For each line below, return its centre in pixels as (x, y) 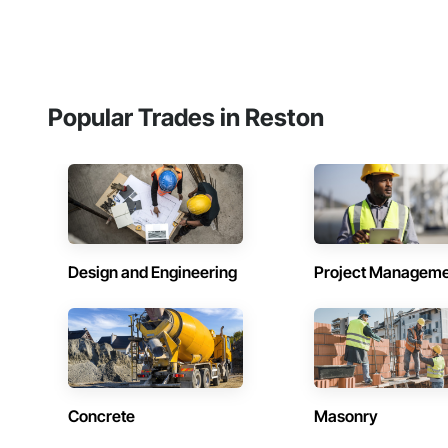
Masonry (346, 416)
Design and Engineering (152, 272)
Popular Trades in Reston (186, 118)
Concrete (101, 416)
